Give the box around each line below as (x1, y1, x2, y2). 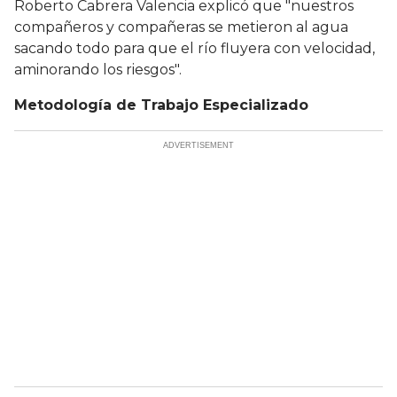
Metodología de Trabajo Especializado (14, 97, 308, 114)
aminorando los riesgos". (14, 61, 182, 79)
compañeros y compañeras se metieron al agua (14, 19, 348, 36)
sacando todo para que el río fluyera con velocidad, (14, 40, 375, 58)
